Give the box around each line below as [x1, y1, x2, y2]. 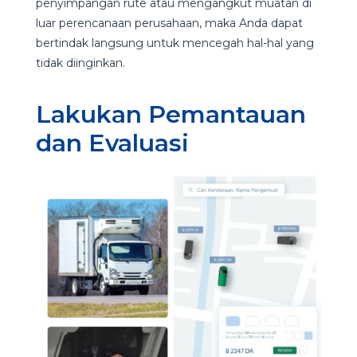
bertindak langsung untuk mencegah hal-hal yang [35, 36, 314, 51]
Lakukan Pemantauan [35, 100, 306, 130]
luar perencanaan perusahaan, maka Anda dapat [35, 16, 303, 31]
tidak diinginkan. [35, 56, 131, 71]
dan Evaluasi [35, 128, 202, 159]
